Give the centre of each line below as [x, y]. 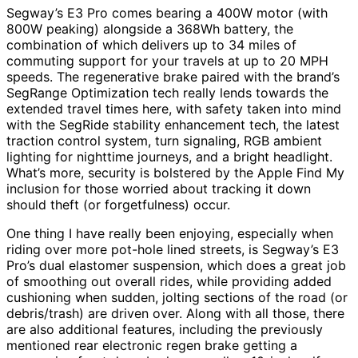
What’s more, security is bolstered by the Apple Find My [175, 173]
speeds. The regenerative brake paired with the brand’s [173, 77]
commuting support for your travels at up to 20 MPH [167, 61]
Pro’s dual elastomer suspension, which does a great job [176, 265]
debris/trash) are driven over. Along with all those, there [175, 313]
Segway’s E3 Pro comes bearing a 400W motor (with [167, 13]
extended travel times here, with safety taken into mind [174, 109]
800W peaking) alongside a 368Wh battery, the [150, 29]
